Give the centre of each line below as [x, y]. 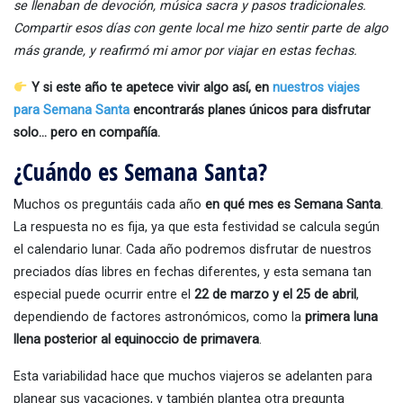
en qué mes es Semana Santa [293, 205]
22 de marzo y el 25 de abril [275, 295]
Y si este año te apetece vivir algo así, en [152, 88]
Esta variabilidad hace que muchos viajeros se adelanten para [193, 377]
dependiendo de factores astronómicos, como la [159, 318]
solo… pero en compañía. [87, 133]
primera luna [341, 318]
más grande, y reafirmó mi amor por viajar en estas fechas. [185, 51]
